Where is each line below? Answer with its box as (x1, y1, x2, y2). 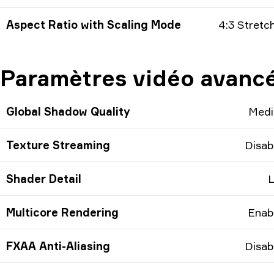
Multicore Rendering (6, 206, 119, 220)
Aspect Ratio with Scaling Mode (6, 18, 181, 32)
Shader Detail (6, 172, 81, 186)
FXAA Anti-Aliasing (6, 239, 110, 253)
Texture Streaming (6, 138, 110, 152)
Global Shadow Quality (6, 105, 130, 119)
